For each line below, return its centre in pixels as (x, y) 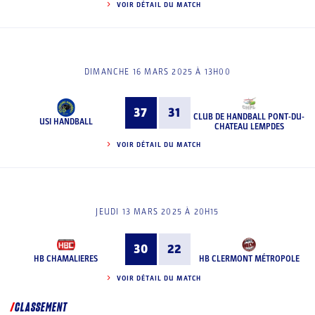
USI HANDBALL (66, 122)
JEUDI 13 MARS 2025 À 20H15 (157, 212)
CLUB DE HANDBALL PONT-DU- (249, 117)
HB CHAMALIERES (66, 258)
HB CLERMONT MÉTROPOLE (249, 258)
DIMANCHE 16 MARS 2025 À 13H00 (157, 72)
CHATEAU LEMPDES (249, 127)
